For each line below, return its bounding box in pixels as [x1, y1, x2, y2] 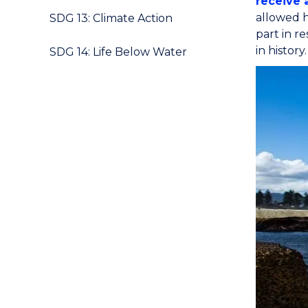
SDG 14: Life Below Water [49, 45, 187, 58]
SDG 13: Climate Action [49, 12, 173, 25]
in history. [256, 44, 307, 57]
